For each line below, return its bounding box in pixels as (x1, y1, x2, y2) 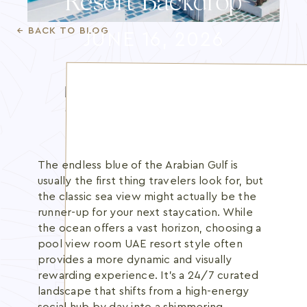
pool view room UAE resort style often (38, 238, 243, 249)
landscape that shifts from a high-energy (38, 286, 249, 297)
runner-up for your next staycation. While (38, 207, 253, 218)
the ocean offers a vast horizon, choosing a (38, 223, 262, 234)
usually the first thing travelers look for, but (38, 175, 264, 186)
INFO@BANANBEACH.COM (20, 113, 156, 123)
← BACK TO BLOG (17, 26, 109, 36)
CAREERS (20, 142, 68, 151)
